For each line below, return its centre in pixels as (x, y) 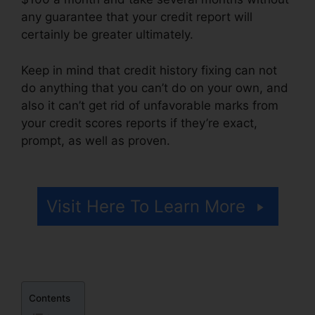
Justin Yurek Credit (227, 140)
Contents (50, 298)
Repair (39, 158)
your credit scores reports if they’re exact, (139, 123)
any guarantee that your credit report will (137, 17)
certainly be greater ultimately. (107, 35)
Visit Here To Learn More (146, 207)
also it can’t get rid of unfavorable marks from (150, 105)
